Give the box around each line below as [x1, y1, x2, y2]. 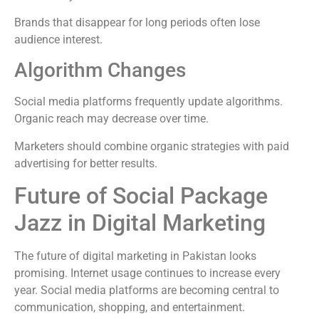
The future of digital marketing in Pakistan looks [14, 249, 256, 263]
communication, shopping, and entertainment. [14, 300, 245, 315]
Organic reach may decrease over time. [14, 112, 209, 126]
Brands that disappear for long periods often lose [14, 15, 260, 29]
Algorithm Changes [14, 58, 186, 83]
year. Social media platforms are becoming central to [14, 283, 279, 298]
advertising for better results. [14, 156, 157, 170]
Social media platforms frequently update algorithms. [14, 95, 283, 109]
